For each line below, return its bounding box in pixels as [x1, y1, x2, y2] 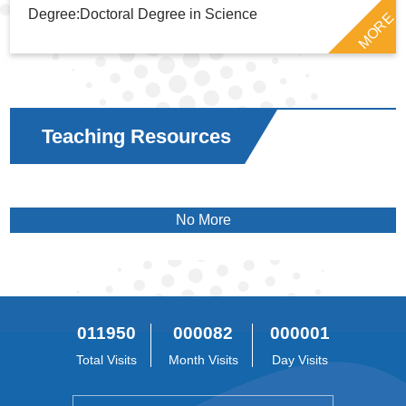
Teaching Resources [42, 124, 232, 148]
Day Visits [271, 352, 328, 367]
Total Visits [75, 352, 137, 367]
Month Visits [168, 352, 238, 367]
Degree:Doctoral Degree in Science [28, 5, 258, 22]
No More [175, 211, 231, 227]
